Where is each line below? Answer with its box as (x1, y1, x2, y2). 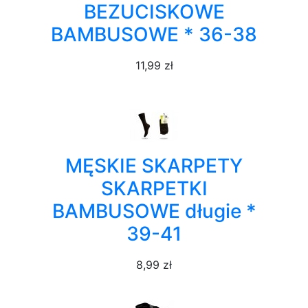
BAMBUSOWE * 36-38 (51, 23, 257, 46)
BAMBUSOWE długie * (52, 199, 256, 223)
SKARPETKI (100, 177, 208, 200)
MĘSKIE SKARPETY (65, 154, 243, 177)
